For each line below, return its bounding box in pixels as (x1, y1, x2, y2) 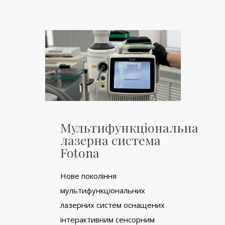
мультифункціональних (60, 185, 145, 195)
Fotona (60, 144, 99, 161)
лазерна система (60, 131, 161, 148)
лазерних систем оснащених (60, 199, 165, 210)
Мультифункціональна (60, 119, 198, 136)
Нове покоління (60, 170, 117, 181)
